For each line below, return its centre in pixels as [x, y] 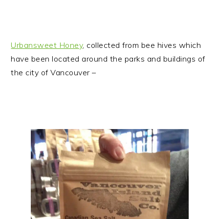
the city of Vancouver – [54, 72]
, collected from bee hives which [142, 45]
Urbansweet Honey [47, 45]
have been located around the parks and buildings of [108, 58]
